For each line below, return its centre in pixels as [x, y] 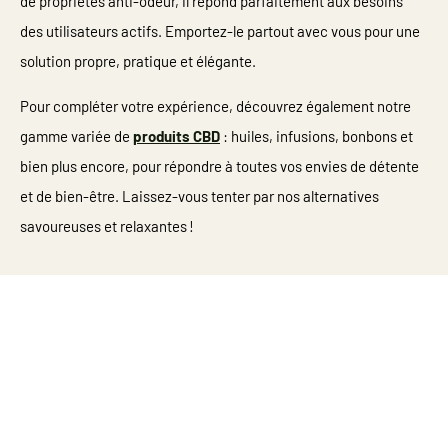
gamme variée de [76, 135]
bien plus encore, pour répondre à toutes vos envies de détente [219, 165]
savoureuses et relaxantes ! [107, 225]
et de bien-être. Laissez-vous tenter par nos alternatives [199, 195]
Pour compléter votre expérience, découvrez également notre [215, 105]
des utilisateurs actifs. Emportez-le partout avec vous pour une [220, 31]
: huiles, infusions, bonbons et [316, 135]
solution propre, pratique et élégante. [138, 61]
